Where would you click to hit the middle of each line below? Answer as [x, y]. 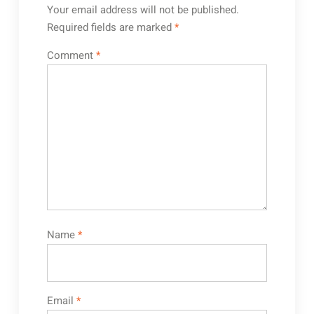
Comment [71, 55]
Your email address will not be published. [143, 10]
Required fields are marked [110, 27]
